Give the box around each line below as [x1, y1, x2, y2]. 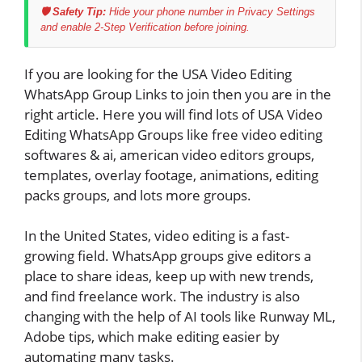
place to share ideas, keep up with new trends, [24, 267, 314, 286]
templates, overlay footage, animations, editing [24, 165, 318, 184]
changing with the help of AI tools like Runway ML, [24, 307, 335, 326]
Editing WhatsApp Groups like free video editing [24, 124, 322, 144]
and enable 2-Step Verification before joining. [40, 20, 250, 33]
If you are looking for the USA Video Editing [24, 64, 292, 83]
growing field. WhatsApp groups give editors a [24, 246, 311, 266]
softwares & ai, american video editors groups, [24, 145, 314, 164]
